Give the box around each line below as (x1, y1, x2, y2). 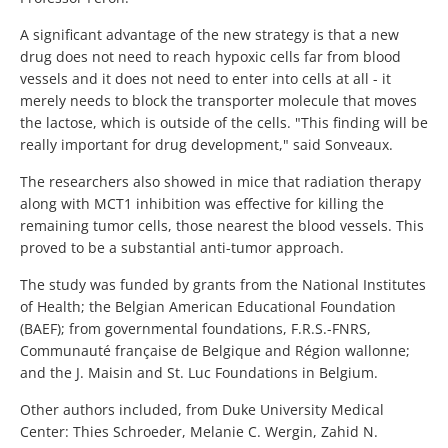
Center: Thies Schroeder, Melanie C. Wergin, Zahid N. (20, 422, 378, 442)
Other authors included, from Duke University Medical (20, 400, 384, 420)
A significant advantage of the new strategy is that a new (20, 25, 399, 45)
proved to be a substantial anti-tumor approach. (20, 238, 344, 258)
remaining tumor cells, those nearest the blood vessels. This (20, 216, 424, 236)
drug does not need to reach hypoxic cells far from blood (20, 47, 401, 67)
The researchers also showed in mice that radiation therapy (20, 172, 421, 192)
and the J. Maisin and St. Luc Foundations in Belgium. (20, 363, 378, 383)
